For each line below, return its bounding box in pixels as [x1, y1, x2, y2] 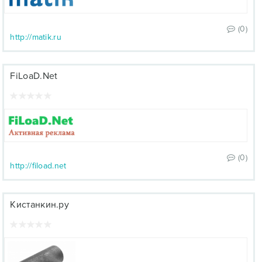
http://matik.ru [10, 32, 61, 42]
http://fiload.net [10, 161, 67, 171]
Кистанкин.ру [10, 199, 70, 211]
